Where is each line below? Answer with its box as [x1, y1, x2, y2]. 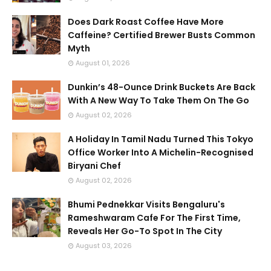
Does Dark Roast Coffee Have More [68, 16, 224, 28]
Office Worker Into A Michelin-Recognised [68, 146, 253, 158]
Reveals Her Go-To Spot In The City [68, 225, 222, 237]
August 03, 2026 [76, 241, 132, 250]
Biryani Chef [68, 160, 121, 172]
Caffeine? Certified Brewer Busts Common [68, 29, 255, 41]
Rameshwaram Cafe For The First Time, [68, 212, 241, 224]
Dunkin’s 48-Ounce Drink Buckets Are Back [68, 81, 255, 93]
